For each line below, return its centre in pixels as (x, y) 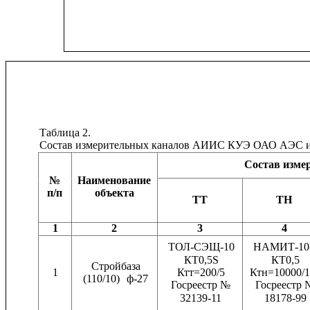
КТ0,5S (202, 259)
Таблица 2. (65, 132)
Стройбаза (116, 266)
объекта (114, 193)
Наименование (114, 180)
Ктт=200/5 (201, 273)
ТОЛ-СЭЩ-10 (201, 247)
